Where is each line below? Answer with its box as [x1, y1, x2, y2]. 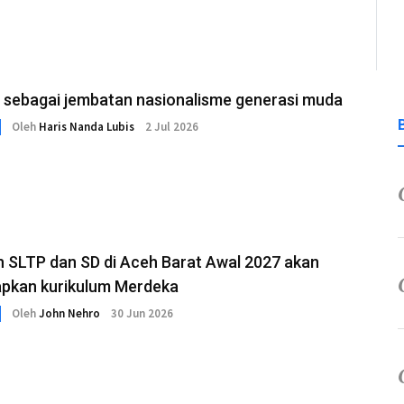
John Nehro [39, 306, 100, 322]
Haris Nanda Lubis [39, 119, 134, 135]
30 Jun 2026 [111, 306, 173, 322]
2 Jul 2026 [145, 119, 198, 135]
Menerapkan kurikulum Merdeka [41, 276, 179, 296]
